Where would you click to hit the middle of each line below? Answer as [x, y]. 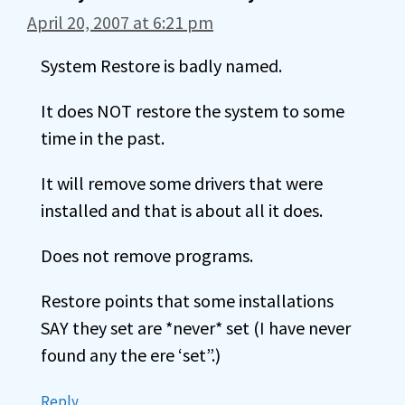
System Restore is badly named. [161, 66]
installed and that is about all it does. [182, 210]
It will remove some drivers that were [182, 183]
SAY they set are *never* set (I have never [196, 328]
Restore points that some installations [187, 301]
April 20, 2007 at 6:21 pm [120, 22]
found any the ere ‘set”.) [131, 355]
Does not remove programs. [147, 255]
